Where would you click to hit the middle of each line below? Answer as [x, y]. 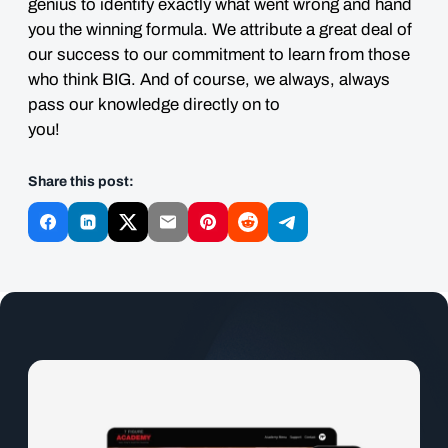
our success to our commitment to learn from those [219, 54]
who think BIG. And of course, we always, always [209, 79]
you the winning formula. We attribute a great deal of [220, 29]
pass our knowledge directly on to [154, 104]
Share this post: [81, 181]
